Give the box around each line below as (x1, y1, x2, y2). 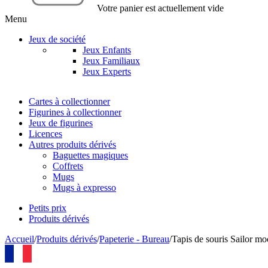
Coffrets (53, 161, 83, 171)
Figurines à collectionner (29, 107, 121, 117)
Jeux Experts (83, 66, 131, 77)
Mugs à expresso (53, 182, 116, 193)
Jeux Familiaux (83, 56, 140, 66)
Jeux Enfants (83, 45, 131, 55)
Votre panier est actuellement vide (97, 3, 224, 13)
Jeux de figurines (29, 118, 93, 128)
